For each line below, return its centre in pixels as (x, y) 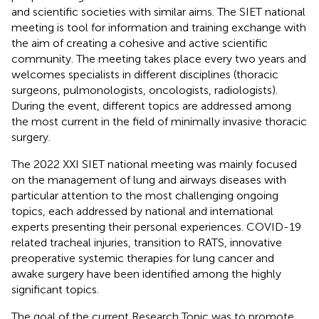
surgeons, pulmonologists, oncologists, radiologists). (145, 90)
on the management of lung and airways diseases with (149, 179)
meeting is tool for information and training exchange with (159, 27)
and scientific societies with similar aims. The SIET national (158, 11)
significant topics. (55, 289)
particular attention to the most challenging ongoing (145, 195)
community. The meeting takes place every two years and (159, 58)
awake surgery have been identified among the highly (146, 273)
